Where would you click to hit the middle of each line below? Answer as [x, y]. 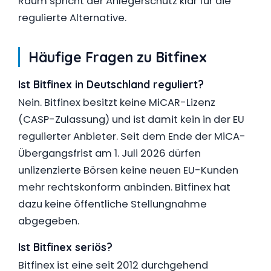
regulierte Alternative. [72, 18]
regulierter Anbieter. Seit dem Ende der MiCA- [132, 136]
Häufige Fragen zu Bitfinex [118, 57]
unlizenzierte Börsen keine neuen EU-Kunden [128, 170]
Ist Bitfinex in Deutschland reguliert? [111, 84]
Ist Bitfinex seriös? [65, 247]
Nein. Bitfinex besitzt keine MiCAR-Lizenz [117, 103]
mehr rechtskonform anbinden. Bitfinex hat [124, 187]
